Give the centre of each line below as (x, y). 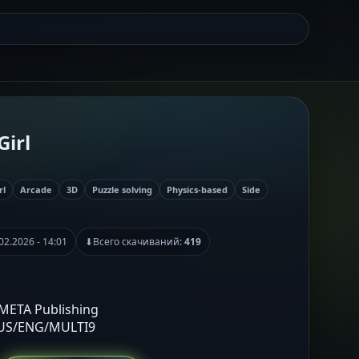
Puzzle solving (122, 189)
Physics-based (197, 189)
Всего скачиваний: (139, 241)
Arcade (36, 189)
